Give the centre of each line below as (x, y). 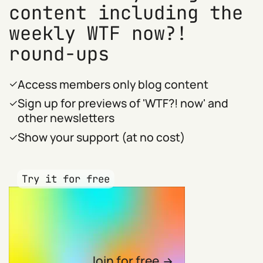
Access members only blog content (113, 84)
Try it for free (66, 179)
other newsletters (66, 118)
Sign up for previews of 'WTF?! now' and (123, 103)
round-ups (59, 54)
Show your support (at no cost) (102, 137)
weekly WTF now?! (98, 33)
